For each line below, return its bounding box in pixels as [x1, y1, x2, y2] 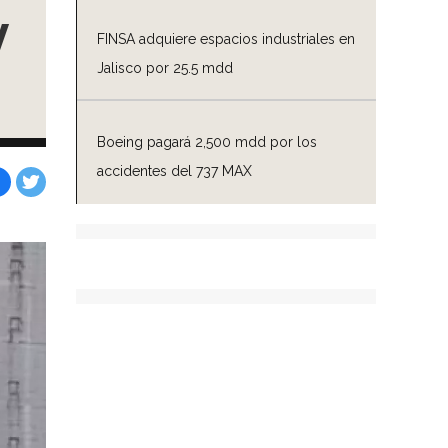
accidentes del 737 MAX [97, 162, 252, 179]
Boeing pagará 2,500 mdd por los [97, 133, 317, 150]
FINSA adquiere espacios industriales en [97, 30, 355, 47]
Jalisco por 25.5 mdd [97, 59, 233, 76]
